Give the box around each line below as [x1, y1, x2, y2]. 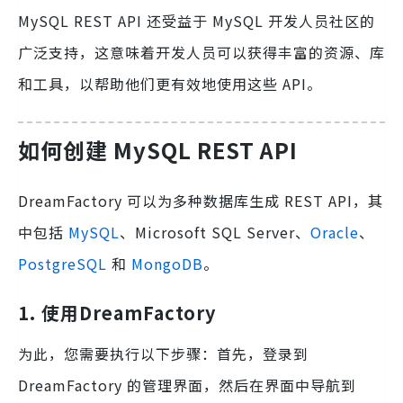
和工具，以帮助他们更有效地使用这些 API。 [18, 73, 322, 95]
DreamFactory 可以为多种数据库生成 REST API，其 [18, 189, 383, 211]
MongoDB [131, 252, 203, 274]
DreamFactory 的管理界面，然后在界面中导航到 [18, 373, 356, 396]
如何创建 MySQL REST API [18, 134, 298, 166]
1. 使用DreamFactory [18, 299, 216, 326]
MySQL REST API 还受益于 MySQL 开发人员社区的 [18, 10, 375, 32]
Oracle [310, 220, 359, 243]
